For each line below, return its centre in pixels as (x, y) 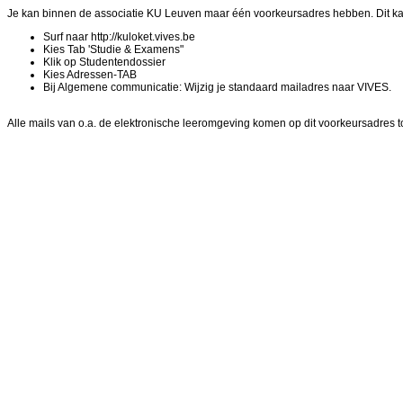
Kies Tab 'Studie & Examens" (113, 49)
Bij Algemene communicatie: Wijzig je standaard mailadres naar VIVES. (217, 87)
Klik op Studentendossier (104, 62)
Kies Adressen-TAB (90, 75)
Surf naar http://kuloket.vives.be (119, 37)
